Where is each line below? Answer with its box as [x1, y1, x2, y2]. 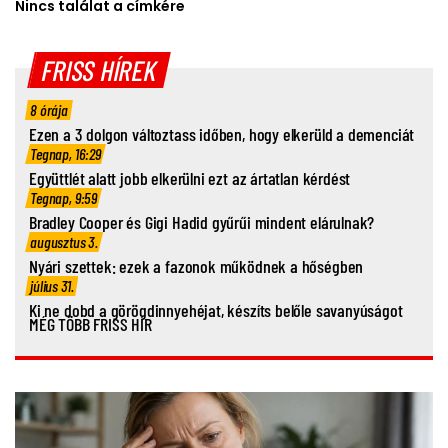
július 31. [30, 276, 74, 295]
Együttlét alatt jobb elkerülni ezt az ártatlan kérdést [29, 167, 351, 189]
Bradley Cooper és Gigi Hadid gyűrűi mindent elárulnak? [29, 211, 375, 233]
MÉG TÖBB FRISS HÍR [29, 313, 152, 335]
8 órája [30, 100, 68, 119]
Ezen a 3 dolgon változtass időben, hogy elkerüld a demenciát [29, 123, 415, 145]
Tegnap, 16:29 [30, 144, 101, 163]
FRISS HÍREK [38, 53, 161, 87]
